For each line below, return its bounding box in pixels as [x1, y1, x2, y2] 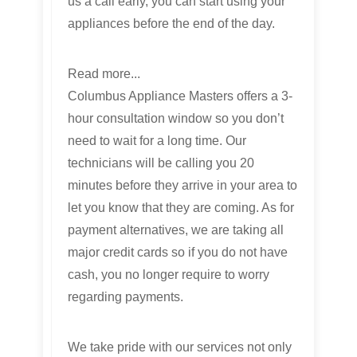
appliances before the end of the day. [68, 17, 275, 31]
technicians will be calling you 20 [68, 156, 254, 171]
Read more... [68, 67, 140, 81]
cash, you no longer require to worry [68, 268, 269, 282]
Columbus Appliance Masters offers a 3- [68, 89, 292, 104]
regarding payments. [68, 290, 183, 304]
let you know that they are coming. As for [68, 201, 294, 215]
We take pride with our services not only [68, 340, 292, 355]
